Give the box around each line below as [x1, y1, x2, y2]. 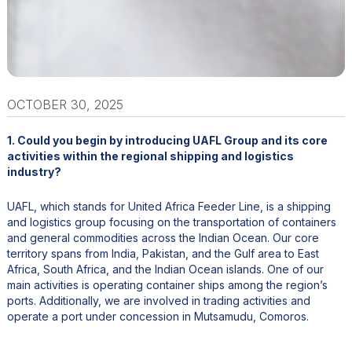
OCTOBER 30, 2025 [6, 97, 123, 113]
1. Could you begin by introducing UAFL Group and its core [6, 134, 328, 148]
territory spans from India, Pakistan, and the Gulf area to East [6, 247, 319, 261]
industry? [6, 165, 61, 179]
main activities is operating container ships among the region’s [6, 278, 328, 292]
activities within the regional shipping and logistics [6, 149, 294, 163]
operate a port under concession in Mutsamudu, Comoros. [6, 310, 309, 324]
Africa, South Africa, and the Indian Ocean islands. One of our [6, 262, 324, 277]
